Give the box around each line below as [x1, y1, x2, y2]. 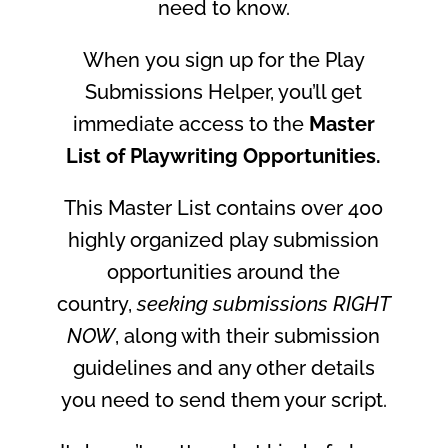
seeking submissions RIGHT [136, 292, 391, 316]
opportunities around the [107, 260, 341, 284]
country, [56, 292, 132, 316]
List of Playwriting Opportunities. [66, 144, 382, 168]
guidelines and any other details [72, 356, 375, 380]
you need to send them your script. [60, 388, 387, 412]
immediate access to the [72, 112, 304, 136]
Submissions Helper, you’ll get [85, 80, 363, 104]
